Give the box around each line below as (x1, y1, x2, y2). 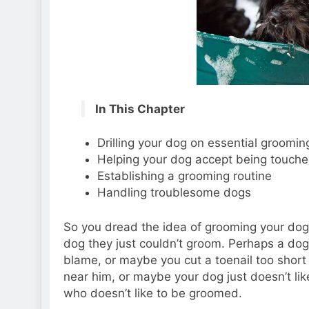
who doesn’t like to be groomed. (63, 286, 242, 300)
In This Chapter (94, 101, 185, 116)
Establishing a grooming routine (97, 169, 272, 183)
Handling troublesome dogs (97, 186, 251, 199)
